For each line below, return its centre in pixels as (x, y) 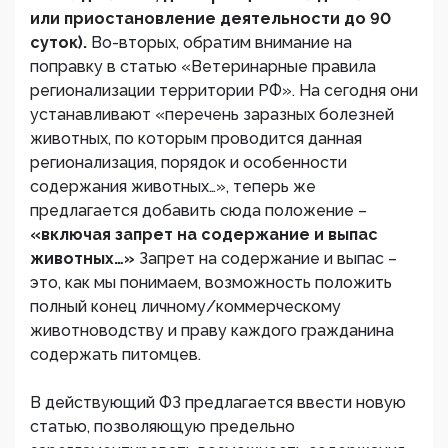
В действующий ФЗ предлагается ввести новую (218, 402)
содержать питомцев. (115, 354)
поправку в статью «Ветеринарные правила (203, 66)
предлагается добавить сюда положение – (198, 210)
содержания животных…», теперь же (173, 186)
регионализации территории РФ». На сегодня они (224, 90)
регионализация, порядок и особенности (188, 162)
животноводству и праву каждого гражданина (212, 330)
